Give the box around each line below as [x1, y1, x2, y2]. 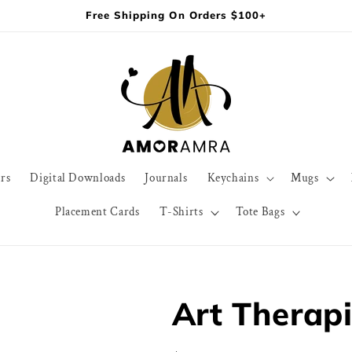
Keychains [207, 170, 259, 186]
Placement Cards [54, 204, 140, 220]
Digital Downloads [30, 170, 126, 186]
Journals [145, 170, 188, 186]
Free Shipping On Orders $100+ [85, 8, 267, 21]
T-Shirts [159, 204, 203, 220]
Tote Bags [235, 204, 285, 220]
